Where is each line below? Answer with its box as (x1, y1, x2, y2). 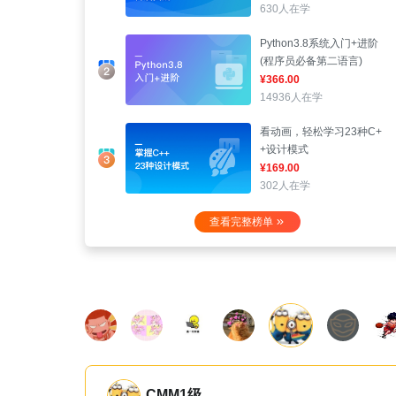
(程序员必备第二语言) (260, 55, 362, 67)
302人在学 (260, 179, 310, 192)
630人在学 (260, 3, 310, 15)
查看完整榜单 (209, 216, 273, 228)
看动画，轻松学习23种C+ (260, 126, 382, 138)
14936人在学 (260, 91, 323, 103)
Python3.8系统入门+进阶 (260, 37, 378, 49)
